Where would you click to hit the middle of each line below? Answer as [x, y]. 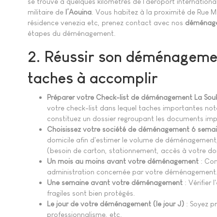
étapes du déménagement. [72, 33]
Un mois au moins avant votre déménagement [123, 161]
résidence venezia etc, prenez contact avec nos [105, 22]
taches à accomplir [93, 78]
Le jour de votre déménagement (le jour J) [116, 204]
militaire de [46, 12]
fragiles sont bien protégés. [91, 193]
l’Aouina [78, 12]
